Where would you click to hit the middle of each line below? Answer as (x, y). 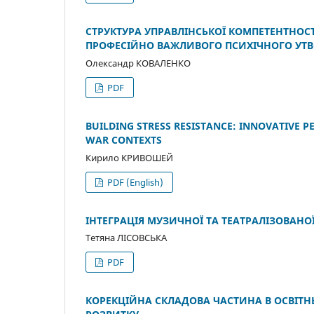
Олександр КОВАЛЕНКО (138, 63)
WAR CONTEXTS (124, 139)
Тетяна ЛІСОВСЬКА (126, 238)
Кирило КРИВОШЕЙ (129, 157)
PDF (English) (135, 182)
